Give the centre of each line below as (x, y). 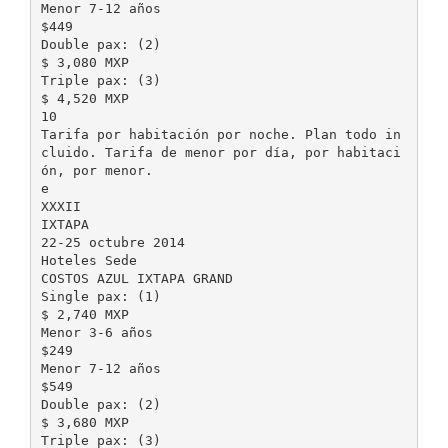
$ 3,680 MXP (84, 422)
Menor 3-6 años (96, 332)
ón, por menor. (96, 170)
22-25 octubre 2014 (112, 242)
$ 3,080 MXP (84, 62)
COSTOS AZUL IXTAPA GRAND (136, 278)
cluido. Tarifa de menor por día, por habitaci (220, 152)
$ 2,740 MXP (84, 314)
